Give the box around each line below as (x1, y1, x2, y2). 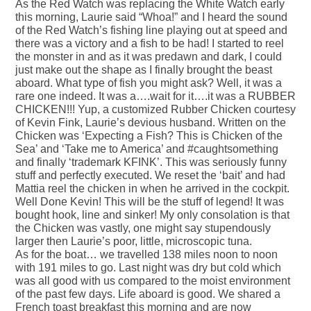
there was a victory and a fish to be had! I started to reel (15, 37, 284, 50)
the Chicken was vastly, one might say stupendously (15, 222, 271, 235)
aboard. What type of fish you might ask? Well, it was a (15, 77, 282, 90)
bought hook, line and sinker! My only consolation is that (15, 209, 289, 221)
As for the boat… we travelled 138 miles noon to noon (15, 249, 278, 261)
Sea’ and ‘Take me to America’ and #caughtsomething (15, 143, 278, 155)
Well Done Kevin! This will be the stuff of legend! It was (15, 196, 284, 208)
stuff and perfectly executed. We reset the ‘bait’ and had (15, 169, 285, 182)
